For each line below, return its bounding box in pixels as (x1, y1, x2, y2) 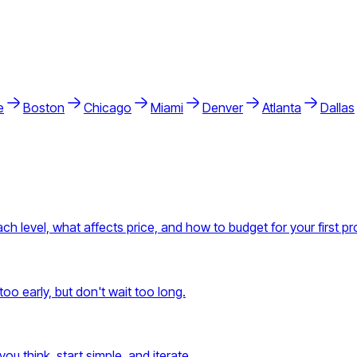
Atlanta (262, 99, 301, 116)
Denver (202, 99, 243, 116)
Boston (23, 99, 65, 116)
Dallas (320, 99, 355, 116)
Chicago (84, 99, 131, 116)
